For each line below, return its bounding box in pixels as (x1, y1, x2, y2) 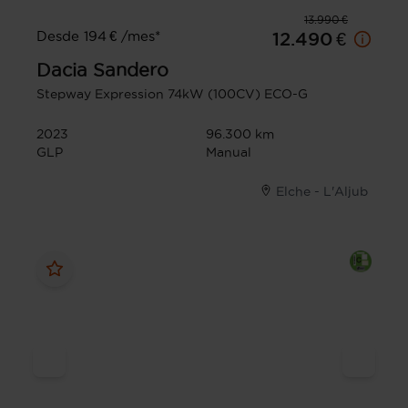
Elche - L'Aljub (276, 183, 368, 199)
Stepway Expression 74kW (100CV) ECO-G (36, 86, 308, 101)
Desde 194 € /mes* (36, 27, 160, 44)
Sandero (93, 59, 168, 80)
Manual (206, 144, 251, 159)
